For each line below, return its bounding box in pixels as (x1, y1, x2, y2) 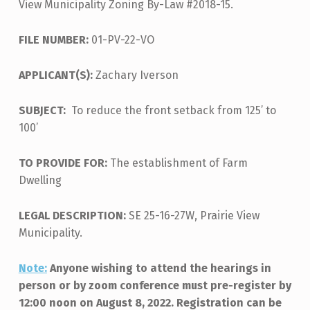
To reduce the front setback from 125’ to (71, 104, 276, 118)
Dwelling (18, 173, 62, 187)
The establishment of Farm (109, 156, 248, 170)
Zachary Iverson (95, 69, 179, 82)
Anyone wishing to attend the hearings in (46, 261, 271, 275)
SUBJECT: (18, 104, 71, 118)
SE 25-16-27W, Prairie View (128, 208, 259, 222)
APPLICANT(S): (18, 69, 95, 82)
